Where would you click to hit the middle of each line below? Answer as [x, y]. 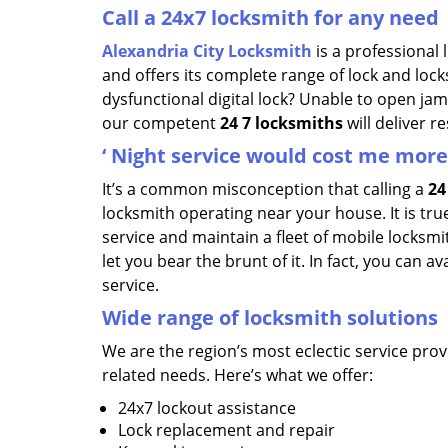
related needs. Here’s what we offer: [237, 375]
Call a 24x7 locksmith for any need [270, 17]
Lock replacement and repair [226, 430]
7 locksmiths [292, 123]
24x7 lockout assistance [207, 408]
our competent [161, 123]
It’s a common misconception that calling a [265, 189]
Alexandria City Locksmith [207, 51]
